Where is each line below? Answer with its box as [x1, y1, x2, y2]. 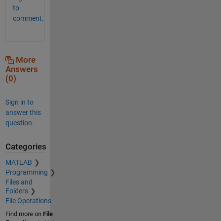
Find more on [5, 210, 43, 218]
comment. [12, 14, 44, 22]
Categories [5, 142, 46, 151]
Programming [5, 168, 48, 177]
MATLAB [5, 158, 32, 167]
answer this [5, 108, 41, 116]
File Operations [5, 197, 51, 205]
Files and [5, 178, 33, 186]
